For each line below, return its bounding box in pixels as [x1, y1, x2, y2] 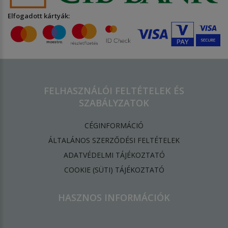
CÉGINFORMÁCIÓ [84, 121, 144, 131]
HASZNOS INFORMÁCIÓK [58, 191, 170, 204]
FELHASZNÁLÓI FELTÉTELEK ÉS [44, 84, 184, 97]
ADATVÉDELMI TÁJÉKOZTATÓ [63, 150, 165, 160]
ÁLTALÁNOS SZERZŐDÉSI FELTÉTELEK [48, 135, 180, 146]
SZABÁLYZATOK [79, 97, 149, 109]
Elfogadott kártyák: [8, 11, 70, 21]
